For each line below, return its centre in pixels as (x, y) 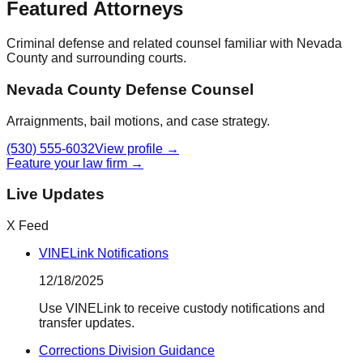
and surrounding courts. (117, 58)
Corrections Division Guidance (127, 351)
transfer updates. (87, 323)
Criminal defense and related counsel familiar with (152, 44)
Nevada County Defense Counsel (130, 89)
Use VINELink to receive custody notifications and (182, 309)
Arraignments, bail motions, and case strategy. (138, 121)
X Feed (28, 226)
